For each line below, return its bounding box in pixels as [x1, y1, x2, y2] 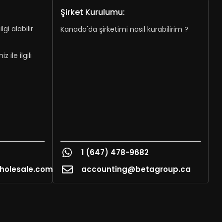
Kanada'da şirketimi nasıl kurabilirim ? [60, 24, 188, 34]
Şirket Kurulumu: [60, 6, 125, 18]
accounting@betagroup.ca [81, 164, 191, 174]
